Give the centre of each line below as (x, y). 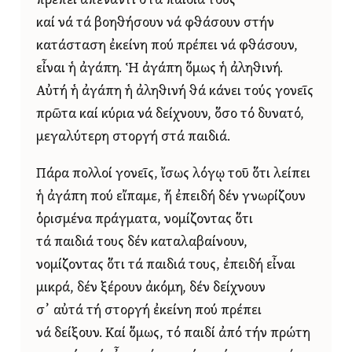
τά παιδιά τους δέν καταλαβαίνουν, (142, 242)
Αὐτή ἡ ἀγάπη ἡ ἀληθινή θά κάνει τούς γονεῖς (175, 92)
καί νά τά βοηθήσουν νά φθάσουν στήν (155, 24)
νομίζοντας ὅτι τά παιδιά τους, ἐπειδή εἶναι (166, 265)
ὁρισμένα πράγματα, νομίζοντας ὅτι (145, 220)
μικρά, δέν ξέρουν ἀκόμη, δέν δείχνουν (151, 288)
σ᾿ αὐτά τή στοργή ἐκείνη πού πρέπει (149, 311)
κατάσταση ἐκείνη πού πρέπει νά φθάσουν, (167, 46)
